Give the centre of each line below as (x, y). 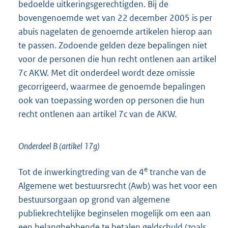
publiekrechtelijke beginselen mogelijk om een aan (115, 213)
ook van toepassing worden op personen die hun (111, 101)
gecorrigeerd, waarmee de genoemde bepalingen (112, 87)
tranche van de (177, 172)
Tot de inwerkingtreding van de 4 (81, 172)
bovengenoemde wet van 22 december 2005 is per (115, 18)
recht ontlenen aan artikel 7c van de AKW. (97, 114)
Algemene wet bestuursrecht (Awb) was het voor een (118, 186)
